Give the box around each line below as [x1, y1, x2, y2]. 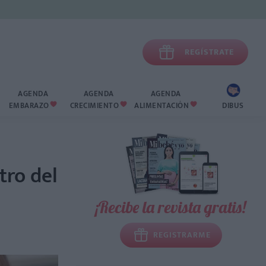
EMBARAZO [8, 99, 49, 112]
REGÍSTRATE [185, 45, 234, 59]
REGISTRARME [153, 228, 211, 242]
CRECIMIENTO [69, 99, 119, 112]
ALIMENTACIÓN [134, 99, 189, 112]
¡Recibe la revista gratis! [95, 197, 246, 217]
